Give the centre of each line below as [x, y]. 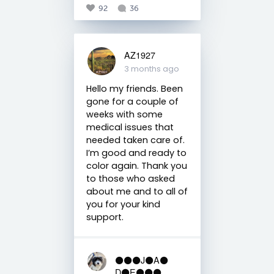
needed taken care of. [135, 140]
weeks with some [124, 114]
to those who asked [130, 178]
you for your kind [123, 204]
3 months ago [151, 68]
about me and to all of [137, 191]
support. [105, 217]
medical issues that [130, 127]
